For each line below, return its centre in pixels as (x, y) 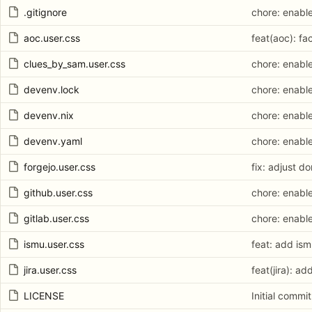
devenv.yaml (53, 141)
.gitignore (45, 13)
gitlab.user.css (56, 219)
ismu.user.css (54, 244)
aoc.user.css (52, 38)
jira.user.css (50, 270)
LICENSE (44, 296)
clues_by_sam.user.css (75, 64)
